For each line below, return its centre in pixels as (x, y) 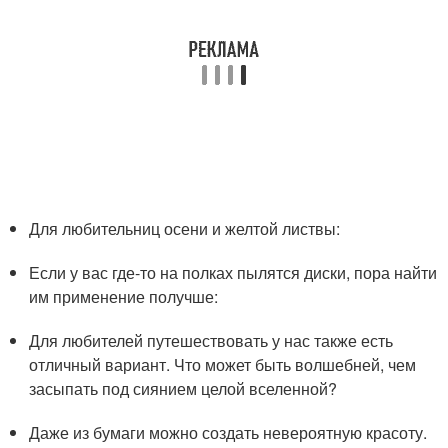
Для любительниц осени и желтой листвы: (185, 229)
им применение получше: (124, 297)
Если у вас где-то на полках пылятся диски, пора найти (233, 273)
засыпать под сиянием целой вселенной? (183, 389)
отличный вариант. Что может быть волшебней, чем (223, 365)
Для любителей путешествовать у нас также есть (211, 341)
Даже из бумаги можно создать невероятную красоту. (228, 433)
